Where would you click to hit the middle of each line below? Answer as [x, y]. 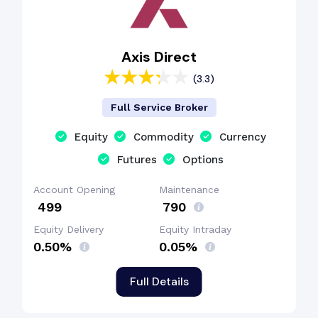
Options [203, 160]
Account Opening [74, 190]
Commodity [164, 137]
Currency [243, 137]
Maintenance [189, 190]
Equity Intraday [195, 229]
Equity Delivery [68, 229]
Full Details [159, 281]
